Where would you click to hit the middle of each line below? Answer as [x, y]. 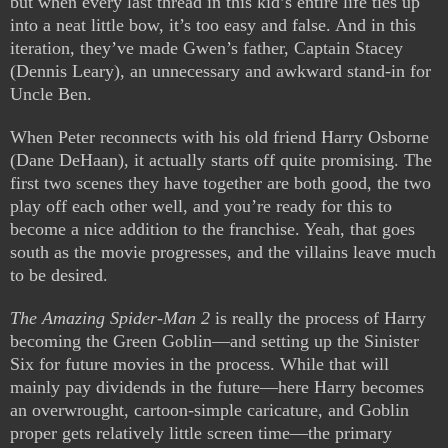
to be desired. [59, 275]
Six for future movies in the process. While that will [199, 364]
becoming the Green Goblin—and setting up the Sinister [214, 341]
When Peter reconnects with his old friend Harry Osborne [219, 137]
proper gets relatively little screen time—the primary [201, 433]
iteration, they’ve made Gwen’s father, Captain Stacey [206, 48]
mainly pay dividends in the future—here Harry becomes [217, 387]
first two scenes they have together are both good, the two [220, 183]
